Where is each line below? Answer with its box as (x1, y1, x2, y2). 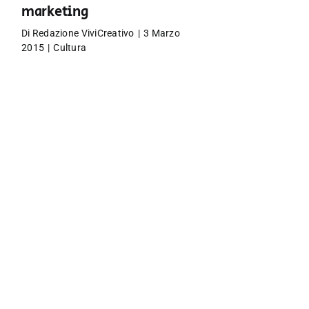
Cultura (53, 42, 87, 53)
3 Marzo (143, 28, 180, 39)
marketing (21, 2, 89, 22)
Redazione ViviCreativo (32, 28, 134, 39)
